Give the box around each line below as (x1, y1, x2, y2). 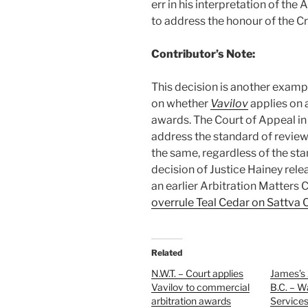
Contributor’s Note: (151, 47, 255, 61)
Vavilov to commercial (151, 281, 250, 294)
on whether (151, 97, 210, 111)
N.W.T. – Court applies (151, 267, 243, 280)
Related (151, 247, 182, 258)
